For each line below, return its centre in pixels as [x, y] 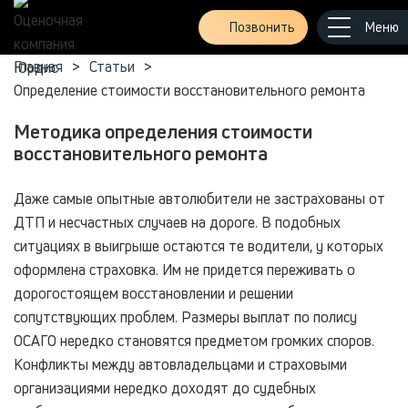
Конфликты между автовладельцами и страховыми [180, 364]
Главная [38, 66]
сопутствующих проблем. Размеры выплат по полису [185, 317]
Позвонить [262, 27]
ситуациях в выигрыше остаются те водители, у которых [199, 246]
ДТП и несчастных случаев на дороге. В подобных [177, 222]
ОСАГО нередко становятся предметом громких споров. [194, 341]
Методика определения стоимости [163, 131]
